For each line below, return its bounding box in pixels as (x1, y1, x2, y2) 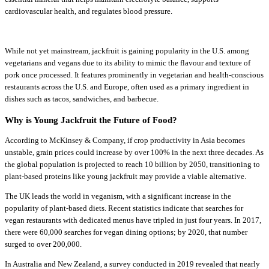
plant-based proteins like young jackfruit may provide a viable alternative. (5, 171, 246, 181)
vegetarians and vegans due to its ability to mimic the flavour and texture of (5, 58, 250, 68)
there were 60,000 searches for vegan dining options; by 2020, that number (5, 227, 247, 237)
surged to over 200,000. (5, 239, 82, 249)
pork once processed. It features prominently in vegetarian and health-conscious (5, 70, 264, 80)
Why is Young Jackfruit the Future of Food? (5, 114, 177, 125)
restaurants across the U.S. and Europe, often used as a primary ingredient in (5, 82, 249, 92)
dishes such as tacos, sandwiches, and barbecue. (5, 94, 159, 104)
